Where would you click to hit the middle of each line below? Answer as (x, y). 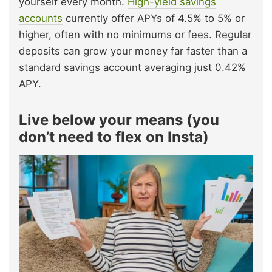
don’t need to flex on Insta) (114, 137)
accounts (41, 19)
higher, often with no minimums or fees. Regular (135, 35)
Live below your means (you (119, 120)
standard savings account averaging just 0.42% (132, 68)
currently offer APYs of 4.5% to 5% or (154, 19)
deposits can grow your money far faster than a (133, 51)
